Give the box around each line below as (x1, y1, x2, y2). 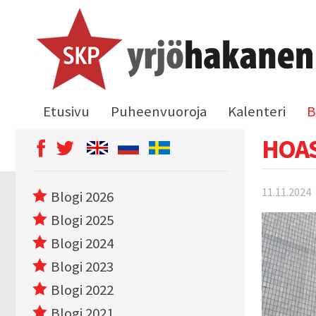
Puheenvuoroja (111, 102, 207, 121)
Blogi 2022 (51, 281, 114, 299)
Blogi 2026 (51, 188, 114, 206)
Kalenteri (228, 102, 286, 121)
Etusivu (43, 102, 90, 121)
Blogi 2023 (51, 257, 114, 276)
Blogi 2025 (51, 211, 114, 229)
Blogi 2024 (51, 234, 114, 253)
